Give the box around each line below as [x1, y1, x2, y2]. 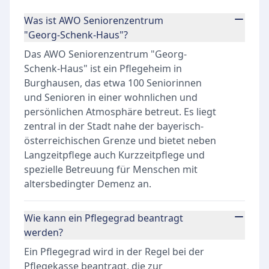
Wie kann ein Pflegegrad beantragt [24, 211, 183, 225]
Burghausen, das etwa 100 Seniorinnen [24, 76, 202, 89]
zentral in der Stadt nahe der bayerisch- [24, 119, 204, 133]
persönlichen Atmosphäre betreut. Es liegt [24, 105, 216, 118]
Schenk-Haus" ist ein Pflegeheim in [24, 62, 182, 75]
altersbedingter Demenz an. [24, 177, 151, 190]
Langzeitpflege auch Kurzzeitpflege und [24, 148, 205, 162]
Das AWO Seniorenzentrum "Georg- [24, 47, 187, 61]
